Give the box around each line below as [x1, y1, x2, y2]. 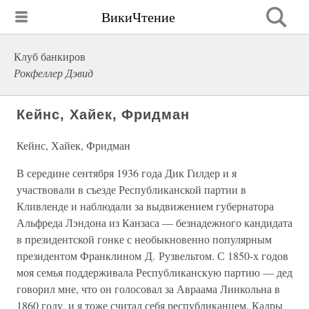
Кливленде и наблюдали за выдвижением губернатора [17, 199, 274, 213]
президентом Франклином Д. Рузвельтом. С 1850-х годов [17, 248, 288, 263]
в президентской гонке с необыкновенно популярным [17, 232, 272, 246]
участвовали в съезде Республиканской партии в [17, 182, 246, 197]
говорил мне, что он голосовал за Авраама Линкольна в [17, 281, 280, 296]
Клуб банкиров [14, 49, 86, 63]
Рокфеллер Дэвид [14, 66, 93, 80]
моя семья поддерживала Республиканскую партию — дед [17, 265, 292, 279]
